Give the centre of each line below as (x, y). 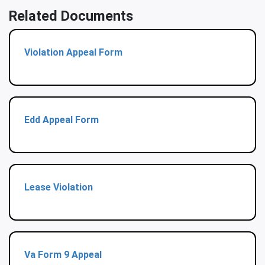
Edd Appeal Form (62, 120)
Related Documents (71, 16)
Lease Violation (59, 188)
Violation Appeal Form (73, 53)
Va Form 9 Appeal (63, 255)
